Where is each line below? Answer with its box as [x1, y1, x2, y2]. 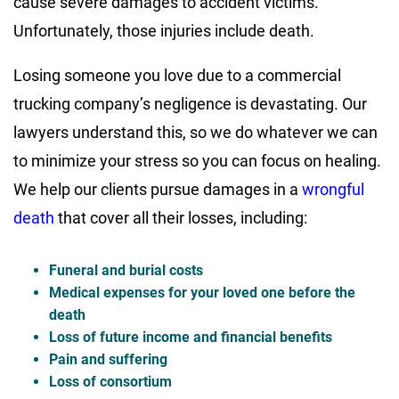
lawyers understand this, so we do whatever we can [13, 123, 378, 142]
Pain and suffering [49, 351, 167, 369]
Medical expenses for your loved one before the [49, 284, 355, 302]
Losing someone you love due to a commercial [13, 66, 341, 85]
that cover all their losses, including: [54, 208, 307, 228]
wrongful [302, 180, 364, 199]
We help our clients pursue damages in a [13, 180, 302, 199]
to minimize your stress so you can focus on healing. [13, 151, 381, 171]
